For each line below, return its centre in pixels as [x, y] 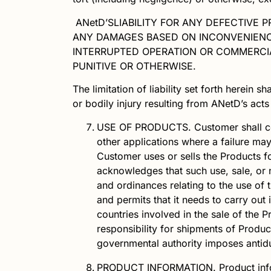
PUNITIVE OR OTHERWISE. [134, 66]
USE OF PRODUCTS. [144, 127]
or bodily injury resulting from [142, 104]
